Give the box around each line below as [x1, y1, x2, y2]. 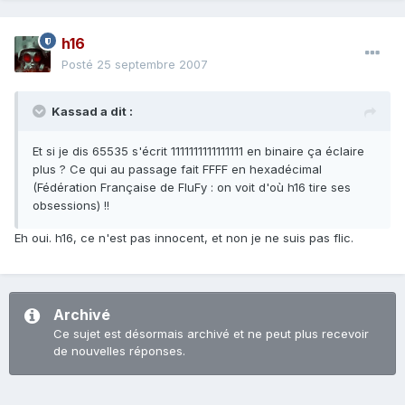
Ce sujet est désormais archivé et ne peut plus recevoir [53, 326, 369, 342]
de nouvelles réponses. [53, 344, 185, 359]
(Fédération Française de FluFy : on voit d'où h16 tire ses [33, 180, 351, 195]
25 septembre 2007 [97, 57, 208, 72]
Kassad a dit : [52, 104, 133, 119]
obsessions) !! [33, 198, 109, 213]
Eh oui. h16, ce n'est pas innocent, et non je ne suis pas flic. [14, 231, 353, 246]
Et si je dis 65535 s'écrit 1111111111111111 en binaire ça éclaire [33, 144, 364, 159]
